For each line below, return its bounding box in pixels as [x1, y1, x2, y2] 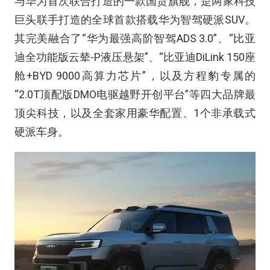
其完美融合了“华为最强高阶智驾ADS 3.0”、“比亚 [14, 32, 256, 45]
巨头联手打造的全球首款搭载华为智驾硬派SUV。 [14, 13, 256, 26]
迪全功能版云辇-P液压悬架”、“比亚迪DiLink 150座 [14, 51, 256, 63]
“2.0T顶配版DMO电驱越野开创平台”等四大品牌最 [14, 88, 256, 101]
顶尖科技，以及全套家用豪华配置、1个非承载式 [14, 107, 256, 119]
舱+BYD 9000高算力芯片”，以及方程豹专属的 [14, 69, 256, 82]
